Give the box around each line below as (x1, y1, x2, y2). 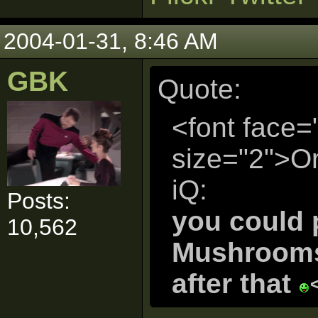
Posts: (7, 188, 70, 214)
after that (172, 268, 299, 299)
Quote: (158, 74, 241, 104)
